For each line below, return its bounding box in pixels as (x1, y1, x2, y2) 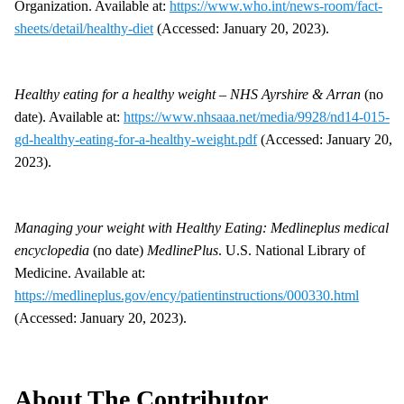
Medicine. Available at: (14, 264, 145, 280)
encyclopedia (14, 242, 89, 258)
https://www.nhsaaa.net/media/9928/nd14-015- (124, 108, 390, 124)
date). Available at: (14, 108, 124, 124)
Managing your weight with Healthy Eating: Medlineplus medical (14, 219, 389, 235)
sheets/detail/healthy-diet (14, 20, 153, 36)
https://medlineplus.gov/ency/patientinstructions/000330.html (14, 287, 359, 303)
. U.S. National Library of (218, 242, 365, 258)
